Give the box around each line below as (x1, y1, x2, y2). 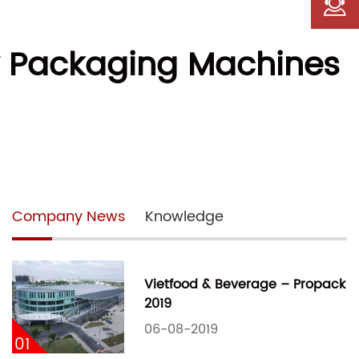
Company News (12, 204, 125, 228)
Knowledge (145, 204, 224, 228)
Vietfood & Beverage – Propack (144, 273, 345, 295)
